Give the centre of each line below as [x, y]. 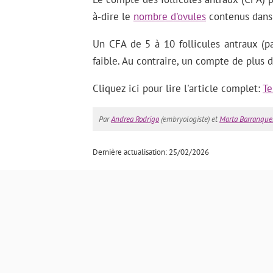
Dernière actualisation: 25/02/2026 [151, 152]
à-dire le [113, 16]
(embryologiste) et [189, 119]
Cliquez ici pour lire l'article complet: [178, 88]
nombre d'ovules [170, 16]
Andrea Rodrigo [135, 119]
